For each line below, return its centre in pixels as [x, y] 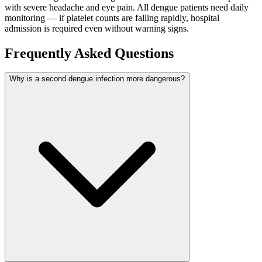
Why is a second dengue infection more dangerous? [97, 79]
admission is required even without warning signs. [97, 28]
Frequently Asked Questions [89, 53]
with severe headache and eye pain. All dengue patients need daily [127, 7]
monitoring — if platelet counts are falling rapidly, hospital [112, 18]
